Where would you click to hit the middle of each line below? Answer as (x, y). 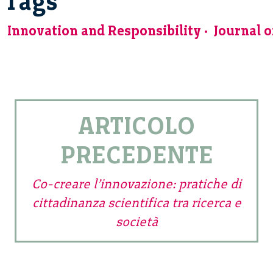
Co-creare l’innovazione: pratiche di (136, 183)
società (136, 221)
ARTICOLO (136, 125)
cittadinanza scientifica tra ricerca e (136, 202)
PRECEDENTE (136, 154)
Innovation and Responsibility (104, 30)
